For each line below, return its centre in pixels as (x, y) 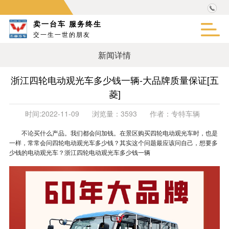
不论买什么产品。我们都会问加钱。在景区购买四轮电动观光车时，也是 (119, 133)
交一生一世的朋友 (62, 34)
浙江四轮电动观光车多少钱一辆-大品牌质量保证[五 (114, 79)
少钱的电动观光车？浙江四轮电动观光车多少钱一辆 (79, 152)
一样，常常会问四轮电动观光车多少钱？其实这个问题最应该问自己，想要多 (113, 143)
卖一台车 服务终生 (68, 24)
